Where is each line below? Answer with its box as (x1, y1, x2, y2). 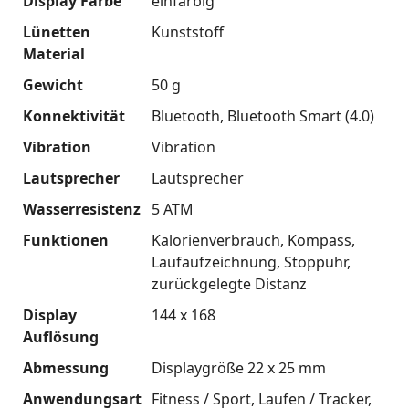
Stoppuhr (283, 251, 347, 272)
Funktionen (23, 229, 109, 250)
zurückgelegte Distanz (151, 273, 307, 294)
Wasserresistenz (23, 198, 141, 219)
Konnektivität (23, 105, 125, 126)
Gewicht (23, 74, 83, 95)
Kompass (287, 229, 351, 250)
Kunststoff (151, 21, 224, 42)
